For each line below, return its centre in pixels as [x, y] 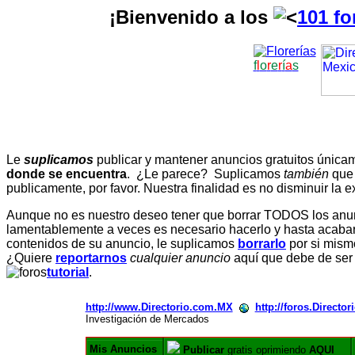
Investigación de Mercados [147, 319]
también [306, 174]
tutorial [68, 273]
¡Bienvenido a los [191, 17]
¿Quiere [31, 258]
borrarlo [262, 244]
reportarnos [91, 258]
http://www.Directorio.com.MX [159, 307]
